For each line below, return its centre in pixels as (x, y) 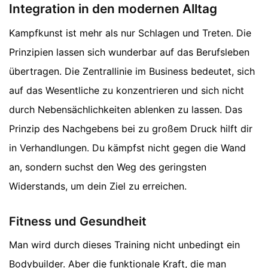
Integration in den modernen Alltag (113, 9)
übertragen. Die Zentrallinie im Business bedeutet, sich (132, 71)
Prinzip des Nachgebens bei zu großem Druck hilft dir (131, 128)
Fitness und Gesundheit (78, 221)
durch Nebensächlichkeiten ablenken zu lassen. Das (126, 109)
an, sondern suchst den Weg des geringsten (108, 167)
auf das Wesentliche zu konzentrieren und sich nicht (127, 90)
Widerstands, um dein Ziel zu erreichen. (98, 186)
